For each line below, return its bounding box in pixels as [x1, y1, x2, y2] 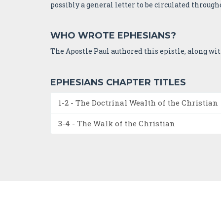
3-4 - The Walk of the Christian [58, 118, 175, 128]
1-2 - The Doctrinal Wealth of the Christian [58, 97, 218, 108]
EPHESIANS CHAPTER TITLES [50, 76, 186, 88]
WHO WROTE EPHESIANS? [50, 30, 176, 41]
